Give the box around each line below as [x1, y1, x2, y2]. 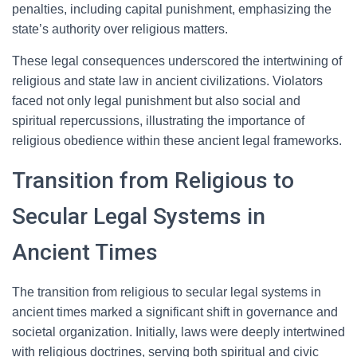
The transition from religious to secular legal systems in [12, 285, 321, 299]
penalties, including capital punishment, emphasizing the [12, 2, 331, 16]
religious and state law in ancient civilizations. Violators [12, 74, 323, 88]
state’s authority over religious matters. [12, 22, 228, 36]
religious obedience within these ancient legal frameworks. [12, 134, 342, 147]
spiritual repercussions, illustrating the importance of [12, 114, 304, 127]
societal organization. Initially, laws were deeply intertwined [12, 325, 345, 339]
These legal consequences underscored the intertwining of [12, 54, 342, 68]
